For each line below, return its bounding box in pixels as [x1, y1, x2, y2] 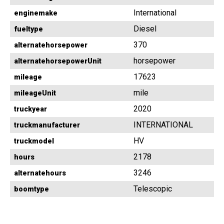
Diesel [133, 24, 156, 34]
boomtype [14, 185, 49, 193]
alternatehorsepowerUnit [14, 57, 101, 65]
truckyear [14, 105, 47, 113]
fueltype [14, 25, 43, 33]
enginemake [14, 9, 57, 17]
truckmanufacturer [14, 121, 80, 129]
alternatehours [14, 169, 66, 177]
